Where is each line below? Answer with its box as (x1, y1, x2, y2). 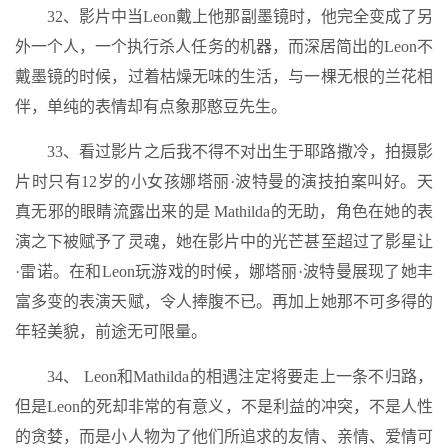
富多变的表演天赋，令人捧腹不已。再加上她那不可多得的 (15, 293, 433, 310)
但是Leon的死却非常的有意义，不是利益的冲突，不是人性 (15, 398, 433, 415)
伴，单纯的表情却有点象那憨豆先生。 (15, 98, 287, 115)
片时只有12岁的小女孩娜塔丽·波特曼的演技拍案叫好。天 (15, 173, 433, 190)
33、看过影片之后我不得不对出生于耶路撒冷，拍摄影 (47, 143, 433, 160)
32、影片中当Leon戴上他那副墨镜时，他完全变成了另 (47, 8, 433, 25)
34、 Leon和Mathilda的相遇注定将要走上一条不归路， (47, 368, 433, 385)
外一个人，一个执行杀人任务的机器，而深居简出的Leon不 (15, 38, 433, 55)
